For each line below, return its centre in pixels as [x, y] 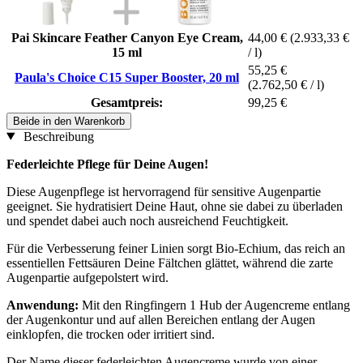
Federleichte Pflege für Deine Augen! [107, 164]
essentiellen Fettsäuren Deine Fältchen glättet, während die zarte [170, 263]
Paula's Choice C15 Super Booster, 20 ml [127, 77]
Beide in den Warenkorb [69, 121]
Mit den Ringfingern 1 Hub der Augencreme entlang [214, 305]
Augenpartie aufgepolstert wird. [88, 277]
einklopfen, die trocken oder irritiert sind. [111, 334]
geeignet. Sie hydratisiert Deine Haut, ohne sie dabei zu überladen [175, 206]
